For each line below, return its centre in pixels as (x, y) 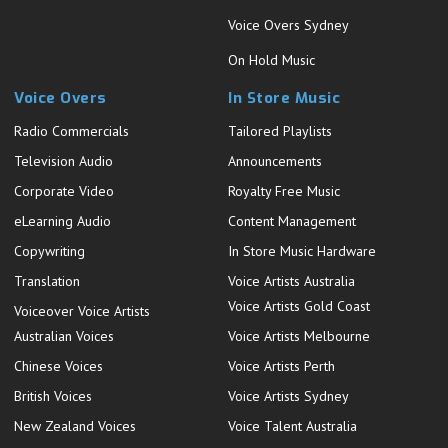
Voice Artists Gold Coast (299, 306)
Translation (47, 281)
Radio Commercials (72, 131)
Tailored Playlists (280, 131)
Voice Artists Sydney (289, 396)
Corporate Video (64, 191)
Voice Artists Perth (282, 366)
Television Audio (64, 161)
